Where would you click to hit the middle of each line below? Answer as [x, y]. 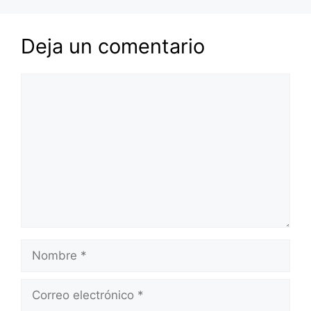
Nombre [43, 247]
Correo [39, 287]
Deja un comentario [113, 47]
